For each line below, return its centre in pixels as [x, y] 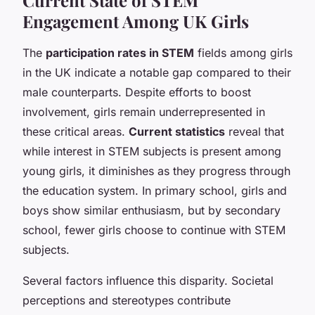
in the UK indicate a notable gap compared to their [157, 72]
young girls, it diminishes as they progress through [156, 171]
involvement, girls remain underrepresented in [144, 111]
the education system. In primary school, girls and [155, 190]
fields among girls [243, 52]
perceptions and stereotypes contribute [127, 300]
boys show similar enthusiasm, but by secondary [152, 210]
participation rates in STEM [120, 52]
